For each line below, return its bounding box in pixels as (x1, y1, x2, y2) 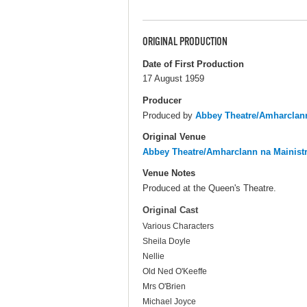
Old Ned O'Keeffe (143, 267, 207, 277)
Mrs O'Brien (143, 282, 186, 292)
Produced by (143, 110, 195, 121)
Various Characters (143, 221, 214, 232)
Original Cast (143, 205, 198, 216)
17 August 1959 (143, 73, 204, 84)
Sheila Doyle (143, 236, 191, 247)
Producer (143, 95, 182, 106)
